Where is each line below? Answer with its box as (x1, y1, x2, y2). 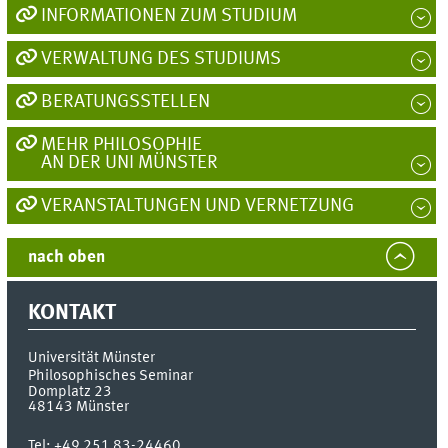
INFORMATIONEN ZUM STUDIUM (40, 7, 297, 26)
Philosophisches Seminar (28, 367, 194, 384)
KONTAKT (28, 302, 117, 325)
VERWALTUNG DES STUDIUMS (40, 50, 281, 69)
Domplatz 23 (28, 383, 113, 400)
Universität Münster (28, 349, 156, 366)
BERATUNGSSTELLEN (40, 93, 210, 112)
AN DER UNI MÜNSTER (40, 154, 218, 173)
